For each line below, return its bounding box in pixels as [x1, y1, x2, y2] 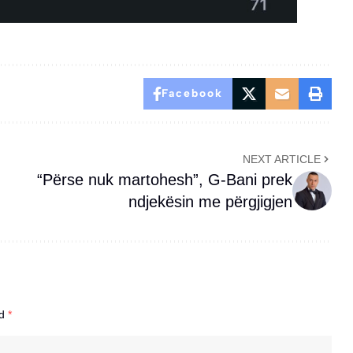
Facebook [162, 86, 224, 100]
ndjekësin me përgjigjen [128, 192, 293, 210]
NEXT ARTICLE [243, 152, 321, 165]
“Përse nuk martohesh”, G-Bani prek [37, 170, 293, 188]
